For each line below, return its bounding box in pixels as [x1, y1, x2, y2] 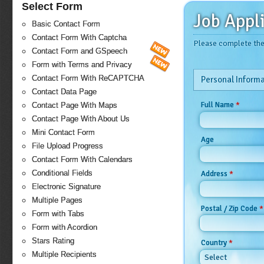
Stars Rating [32, 236, 74, 246]
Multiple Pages [32, 196, 82, 205]
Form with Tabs [32, 209, 84, 219]
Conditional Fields [32, 169, 93, 178]
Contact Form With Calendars [32, 155, 133, 164]
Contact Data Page [32, 87, 97, 97]
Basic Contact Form [32, 19, 100, 29]
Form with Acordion [32, 223, 97, 232]
